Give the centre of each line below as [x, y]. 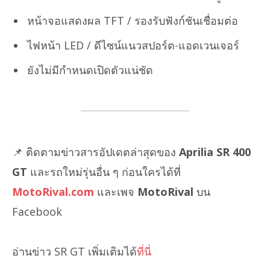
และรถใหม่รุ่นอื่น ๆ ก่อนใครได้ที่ [104, 171]
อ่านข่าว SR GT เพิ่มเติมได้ [74, 252]
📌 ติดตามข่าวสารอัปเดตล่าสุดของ [96, 152]
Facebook [37, 211]
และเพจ [116, 191]
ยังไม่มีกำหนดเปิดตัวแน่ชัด [90, 70]
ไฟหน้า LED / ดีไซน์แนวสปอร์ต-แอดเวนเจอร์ [133, 46]
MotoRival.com [53, 191]
